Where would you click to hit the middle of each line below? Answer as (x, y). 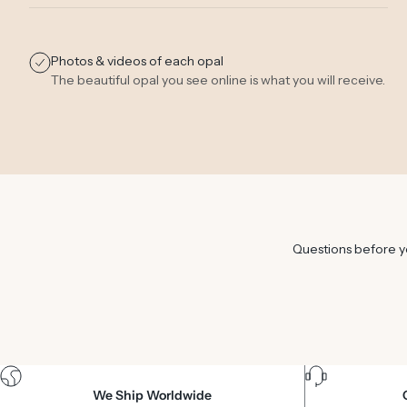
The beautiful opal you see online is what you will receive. (218, 80)
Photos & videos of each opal (138, 61)
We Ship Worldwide (153, 396)
